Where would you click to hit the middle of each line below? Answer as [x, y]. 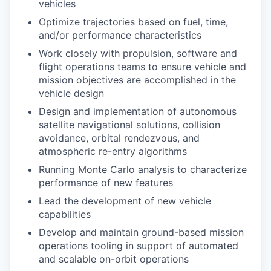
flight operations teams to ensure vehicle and [142, 66]
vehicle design [71, 93]
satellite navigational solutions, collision [129, 124]
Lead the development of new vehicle [125, 201]
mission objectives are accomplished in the [137, 80]
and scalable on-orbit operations [114, 259]
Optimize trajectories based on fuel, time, [133, 21]
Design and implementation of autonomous [138, 111]
